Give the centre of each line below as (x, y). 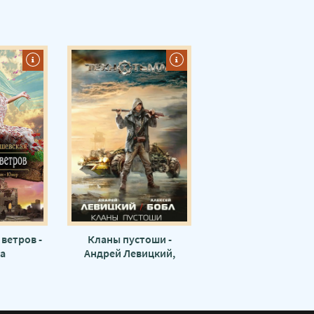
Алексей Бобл (129, 267)
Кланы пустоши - (129, 239)
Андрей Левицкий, (129, 253)
